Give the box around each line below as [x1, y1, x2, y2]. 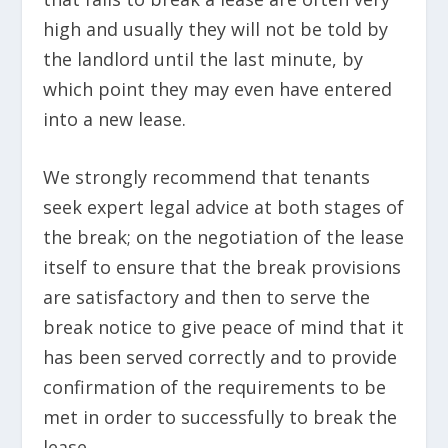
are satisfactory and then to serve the [42, 285, 370, 310]
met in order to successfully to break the [42, 405, 397, 430]
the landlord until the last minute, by [42, 46, 363, 71]
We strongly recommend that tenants [42, 165, 370, 190]
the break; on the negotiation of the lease [42, 225, 404, 250]
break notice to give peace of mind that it [42, 315, 404, 340]
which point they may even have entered [42, 76, 392, 101]
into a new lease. [42, 106, 186, 131]
